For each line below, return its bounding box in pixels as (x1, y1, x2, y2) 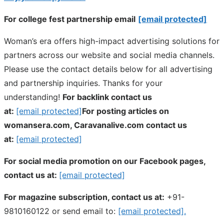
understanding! (4, 92, 62, 102)
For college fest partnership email (4, 14, 135, 24)
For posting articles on (82, 106, 169, 116)
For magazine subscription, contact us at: (4, 192, 164, 202)
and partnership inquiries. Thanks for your (4, 78, 162, 88)
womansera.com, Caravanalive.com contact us (4, 120, 187, 130)
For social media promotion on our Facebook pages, (4, 156, 205, 166)
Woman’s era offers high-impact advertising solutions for (4, 36, 219, 46)
